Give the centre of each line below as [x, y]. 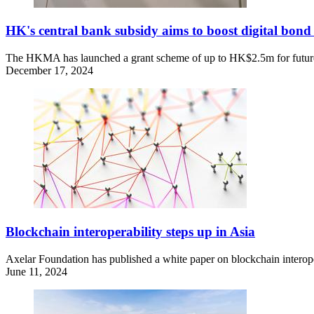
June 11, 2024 [36, 271]
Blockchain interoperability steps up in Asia [130, 231]
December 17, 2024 [49, 71]
